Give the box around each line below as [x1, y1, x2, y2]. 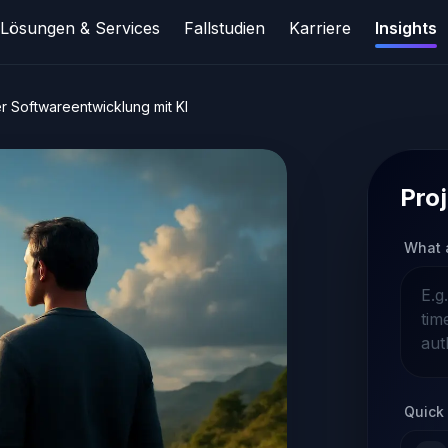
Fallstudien [183, 18, 265, 38]
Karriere [288, 18, 351, 38]
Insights [374, 18, 437, 38]
